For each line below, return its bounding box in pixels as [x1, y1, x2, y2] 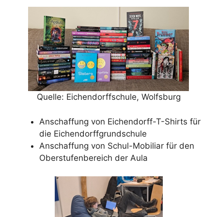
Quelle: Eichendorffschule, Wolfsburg [36, 92, 181, 102]
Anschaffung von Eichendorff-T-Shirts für [39, 116, 201, 126]
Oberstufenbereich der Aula [39, 153, 148, 163]
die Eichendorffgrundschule [39, 128, 147, 139]
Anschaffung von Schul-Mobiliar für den [39, 140, 194, 151]
